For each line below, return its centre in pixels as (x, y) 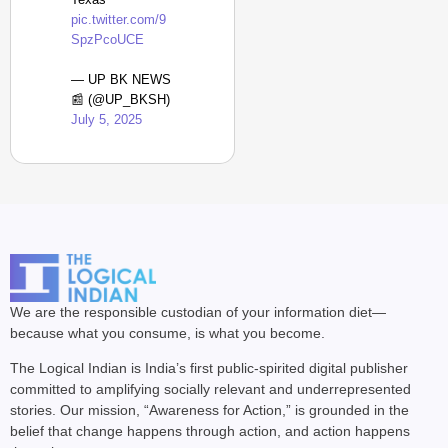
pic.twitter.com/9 (118, 19)
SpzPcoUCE (107, 39)
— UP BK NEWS (121, 79)
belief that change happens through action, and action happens (210, 431)
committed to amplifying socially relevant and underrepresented (210, 389)
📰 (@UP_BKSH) (120, 99)
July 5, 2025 (106, 119)
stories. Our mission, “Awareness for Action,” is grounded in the (209, 410)
